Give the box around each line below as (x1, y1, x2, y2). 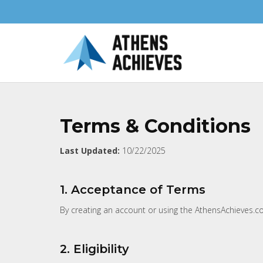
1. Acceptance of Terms (60, 183, 205, 197)
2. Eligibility (60, 242, 129, 257)
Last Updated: (60, 145, 120, 157)
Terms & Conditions (60, 114, 251, 137)
